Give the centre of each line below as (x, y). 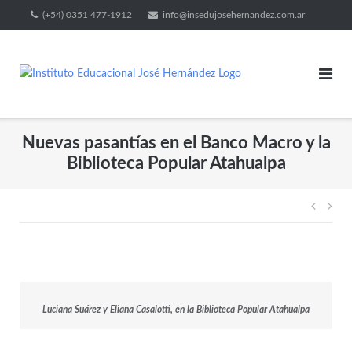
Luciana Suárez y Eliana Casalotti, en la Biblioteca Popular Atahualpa (176, 310)
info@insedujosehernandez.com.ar (233, 15)
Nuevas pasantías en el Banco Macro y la (176, 143)
